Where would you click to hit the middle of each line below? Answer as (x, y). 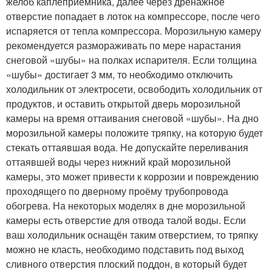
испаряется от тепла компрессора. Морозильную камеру (134, 31)
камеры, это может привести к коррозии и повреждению (132, 176)
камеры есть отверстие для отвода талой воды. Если (126, 220)
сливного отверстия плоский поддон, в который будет (127, 264)
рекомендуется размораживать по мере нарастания (124, 45)
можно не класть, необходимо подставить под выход (125, 249)
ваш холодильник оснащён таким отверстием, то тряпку (132, 235)
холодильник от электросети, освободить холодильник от (134, 89)
